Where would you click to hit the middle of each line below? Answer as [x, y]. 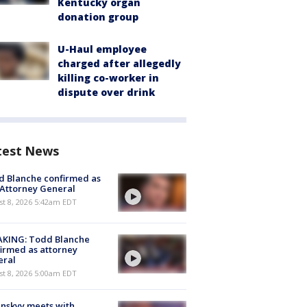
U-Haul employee [102, 49]
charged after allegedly [119, 63]
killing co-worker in [108, 78]
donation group [98, 17]
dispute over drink [106, 92]
